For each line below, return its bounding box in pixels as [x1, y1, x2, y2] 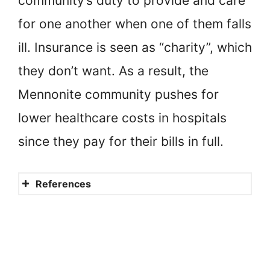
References [36, 177, 91, 190]
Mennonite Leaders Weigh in [74, 198, 243, 213]
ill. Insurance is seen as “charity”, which [18, 40, 252, 55]
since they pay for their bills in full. [18, 134, 224, 149]
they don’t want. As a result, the [18, 63, 209, 79]
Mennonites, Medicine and [74, 245, 231, 260]
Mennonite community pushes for [18, 87, 219, 102]
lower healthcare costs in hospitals [18, 110, 227, 126]
